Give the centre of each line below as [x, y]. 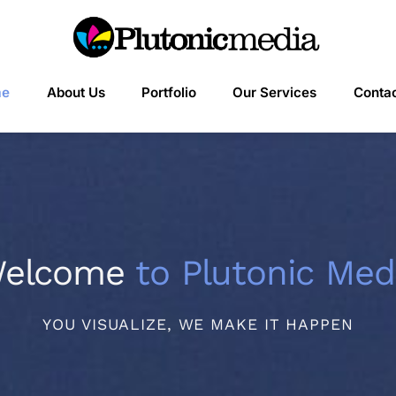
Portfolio [169, 93]
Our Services [275, 93]
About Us [76, 93]
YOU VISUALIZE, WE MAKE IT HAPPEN [198, 324]
